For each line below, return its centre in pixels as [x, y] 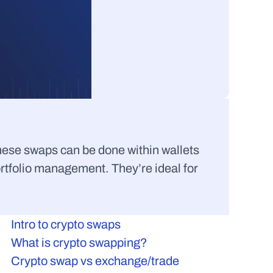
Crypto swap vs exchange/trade [95, 261]
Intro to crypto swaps [66, 224]
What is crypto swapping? [79, 243]
